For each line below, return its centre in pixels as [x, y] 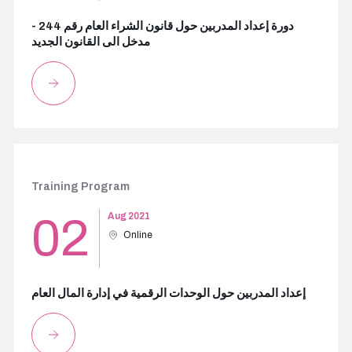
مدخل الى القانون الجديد [90, 42]
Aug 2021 [128, 216]
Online [137, 235]
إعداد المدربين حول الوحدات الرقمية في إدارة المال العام [168, 293]
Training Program [80, 187]
